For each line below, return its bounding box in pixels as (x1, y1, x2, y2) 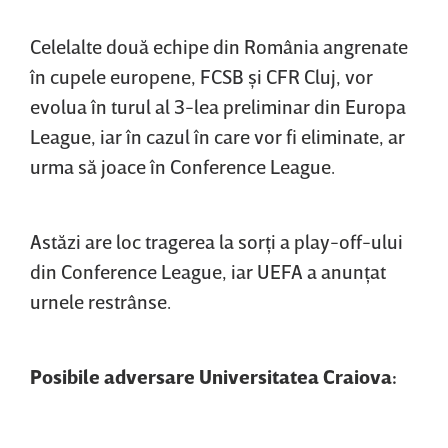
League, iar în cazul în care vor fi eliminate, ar (30, 124, 405, 149)
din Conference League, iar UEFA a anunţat (30, 259, 386, 284)
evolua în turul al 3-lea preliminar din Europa (30, 94, 406, 119)
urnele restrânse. (30, 289, 171, 314)
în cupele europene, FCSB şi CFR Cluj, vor (30, 64, 373, 89)
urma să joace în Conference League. (30, 154, 335, 179)
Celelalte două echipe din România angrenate (30, 34, 408, 59)
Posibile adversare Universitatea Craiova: (30, 364, 397, 389)
